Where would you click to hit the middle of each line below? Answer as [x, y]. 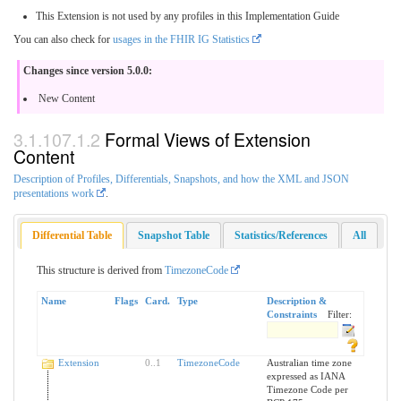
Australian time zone [309, 362]
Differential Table [73, 236]
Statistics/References [281, 236]
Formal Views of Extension [208, 140]
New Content [67, 98]
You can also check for [63, 39]
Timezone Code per [307, 389]
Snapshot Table [173, 236]
